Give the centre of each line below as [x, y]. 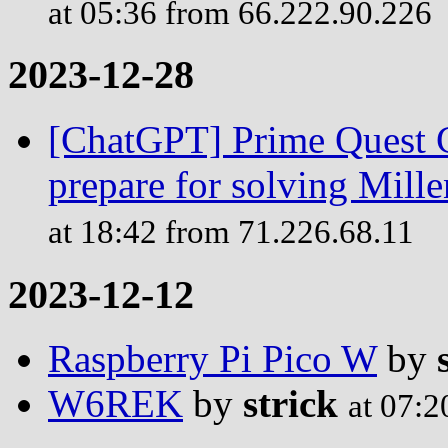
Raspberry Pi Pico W [212, 359]
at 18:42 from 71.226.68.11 [231, 232]
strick [290, 404]
